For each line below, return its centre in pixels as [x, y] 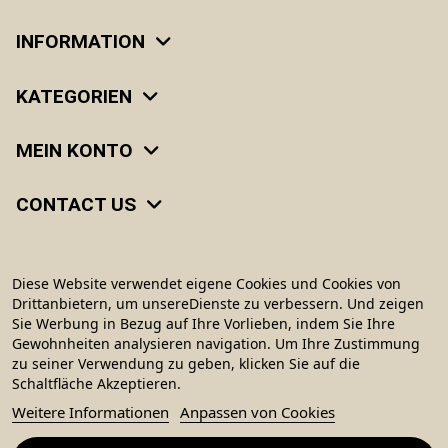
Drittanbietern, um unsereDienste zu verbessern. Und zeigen [218, 303]
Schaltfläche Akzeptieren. [96, 383]
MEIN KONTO [74, 150]
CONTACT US [76, 205]
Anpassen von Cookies [257, 412]
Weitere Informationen [90, 412]
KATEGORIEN [74, 96]
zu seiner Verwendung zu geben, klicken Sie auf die [186, 363]
